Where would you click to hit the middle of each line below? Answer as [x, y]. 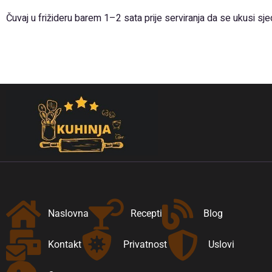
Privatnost [145, 245]
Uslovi [222, 245]
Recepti [146, 214]
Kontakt [64, 245]
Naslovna [68, 214]
